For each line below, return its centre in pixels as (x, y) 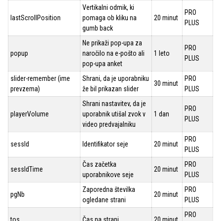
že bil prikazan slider (110, 89)
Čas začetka (99, 164)
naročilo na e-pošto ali (113, 53)
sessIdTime (27, 169)
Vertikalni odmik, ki (108, 7)
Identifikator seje (105, 144)
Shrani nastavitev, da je (114, 104)
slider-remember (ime (40, 78)
